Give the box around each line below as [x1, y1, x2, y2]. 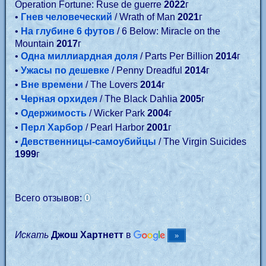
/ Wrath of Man [112, 12, 178, 22]
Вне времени [21, 80, 83, 90]
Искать [15, 230, 49, 240]
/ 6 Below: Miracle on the [115, 26, 220, 36]
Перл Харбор [21, 122, 83, 132]
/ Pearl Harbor [83, 122, 147, 132]
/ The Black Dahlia [97, 94, 180, 104]
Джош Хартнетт [51, 230, 123, 240]
